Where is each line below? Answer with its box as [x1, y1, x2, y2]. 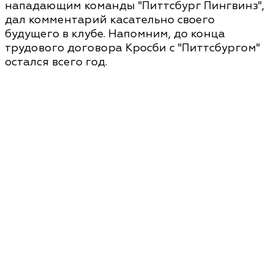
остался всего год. [5, 55, 107, 70]
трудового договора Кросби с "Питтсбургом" [5, 41, 260, 56]
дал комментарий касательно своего [5, 13, 215, 28]
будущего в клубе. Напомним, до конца [5, 27, 225, 42]
